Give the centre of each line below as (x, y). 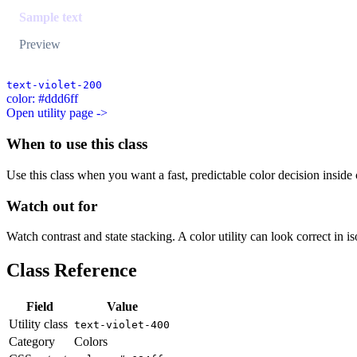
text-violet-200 (54, 85)
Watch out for (52, 206)
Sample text (51, 18)
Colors (91, 342)
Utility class (38, 324)
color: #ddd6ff (42, 99)
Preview (40, 45)
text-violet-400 (122, 325)
